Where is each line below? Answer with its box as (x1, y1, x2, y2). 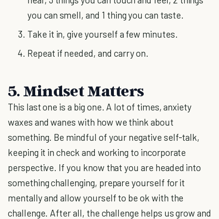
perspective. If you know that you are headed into (8, 162, 201, 173)
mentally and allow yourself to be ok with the (8, 192, 184, 203)
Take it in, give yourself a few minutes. (27, 28, 178, 40)
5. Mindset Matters (8, 81, 144, 100)
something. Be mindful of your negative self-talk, (8, 131, 200, 143)
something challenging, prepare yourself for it (8, 177, 185, 188)
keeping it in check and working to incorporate (8, 147, 186, 158)
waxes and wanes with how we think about (8, 116, 174, 128)
